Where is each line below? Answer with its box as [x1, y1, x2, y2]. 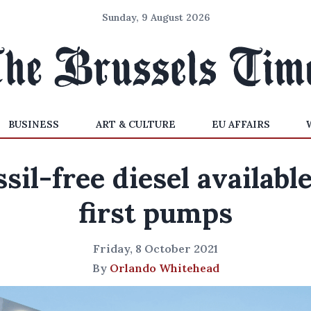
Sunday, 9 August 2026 [101, 11, 210, 24]
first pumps [78, 195, 233, 230]
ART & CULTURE [95, 118, 176, 131]
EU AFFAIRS [211, 118, 270, 131]
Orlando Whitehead [109, 261, 219, 275]
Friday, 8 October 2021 [93, 242, 218, 255]
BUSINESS [8, 118, 60, 131]
